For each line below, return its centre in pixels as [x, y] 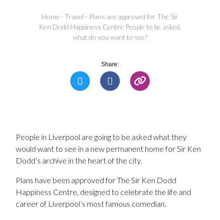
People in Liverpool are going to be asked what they [101, 137]
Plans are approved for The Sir [134, 17]
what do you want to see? [110, 37]
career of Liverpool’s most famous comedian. [91, 203]
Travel [74, 17]
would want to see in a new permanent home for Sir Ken [108, 148]
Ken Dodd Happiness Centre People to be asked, [110, 27]
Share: [110, 64]
